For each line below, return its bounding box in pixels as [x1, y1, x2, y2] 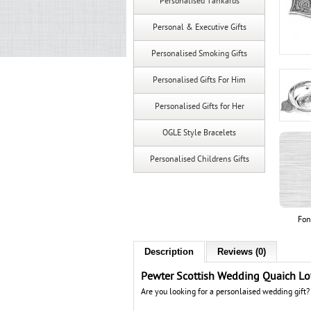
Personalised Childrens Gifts [149, 154, 249, 164]
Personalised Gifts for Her [154, 101, 244, 111]
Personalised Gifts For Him [153, 75, 246, 85]
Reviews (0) [217, 246, 266, 257]
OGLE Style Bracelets [162, 128, 236, 137]
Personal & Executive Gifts [152, 22, 246, 32]
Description [144, 246, 194, 257]
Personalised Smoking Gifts [151, 49, 247, 58]
